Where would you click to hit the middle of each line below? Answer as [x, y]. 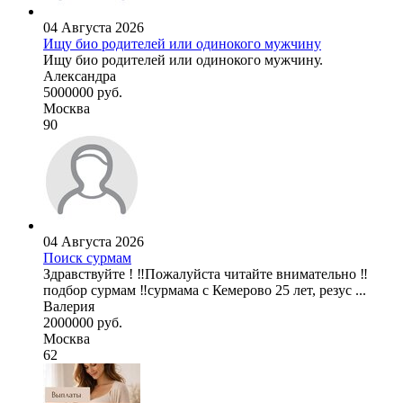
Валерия [69, 307]
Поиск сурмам [87, 258]
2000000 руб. [83, 323]
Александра [80, 76]
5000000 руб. [83, 93]
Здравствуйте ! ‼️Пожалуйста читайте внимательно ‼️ [206, 274]
